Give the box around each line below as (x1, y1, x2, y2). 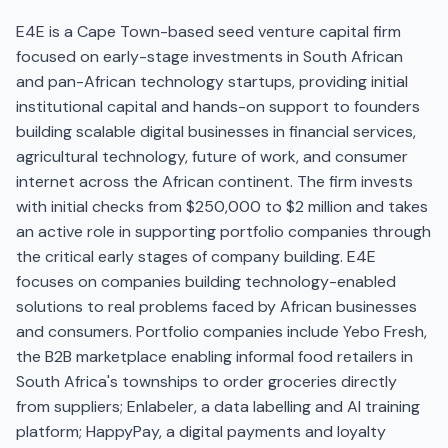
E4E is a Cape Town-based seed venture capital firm (16, 21, 401, 42)
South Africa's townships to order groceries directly (16, 371, 397, 392)
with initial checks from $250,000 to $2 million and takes (16, 196, 428, 217)
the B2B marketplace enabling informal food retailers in (16, 346, 413, 367)
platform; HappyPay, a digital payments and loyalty (16, 421, 386, 442)
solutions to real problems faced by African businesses (16, 296, 417, 317)
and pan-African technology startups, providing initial (16, 71, 408, 92)
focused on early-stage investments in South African (16, 46, 403, 67)
